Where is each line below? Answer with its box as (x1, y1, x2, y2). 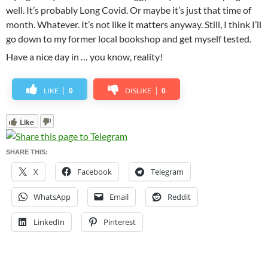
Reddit (167, 191, 191, 202)
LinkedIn (33, 216, 65, 227)
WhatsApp (33, 191, 71, 202)
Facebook (77, 166, 112, 177)
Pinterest (103, 216, 136, 227)
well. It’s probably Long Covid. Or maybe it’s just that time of (6, 4, 251, 16)
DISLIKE (125, 86, 151, 95)
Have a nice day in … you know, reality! (6, 51, 163, 62)
